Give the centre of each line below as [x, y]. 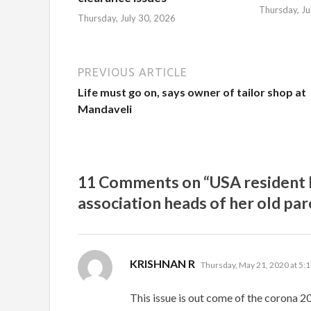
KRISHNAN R [162, 263]
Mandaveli [105, 108]
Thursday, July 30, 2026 [127, 18]
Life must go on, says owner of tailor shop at [192, 92]
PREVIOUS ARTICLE [133, 72]
